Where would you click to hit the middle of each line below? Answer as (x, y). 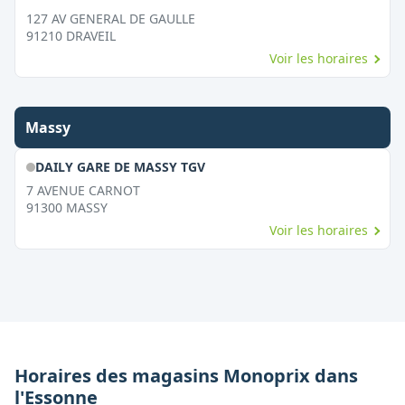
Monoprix (267, 376)
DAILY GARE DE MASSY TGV (120, 167)
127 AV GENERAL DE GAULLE (111, 19)
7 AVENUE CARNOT (83, 190)
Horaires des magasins (119, 376)
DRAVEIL (91, 36)
